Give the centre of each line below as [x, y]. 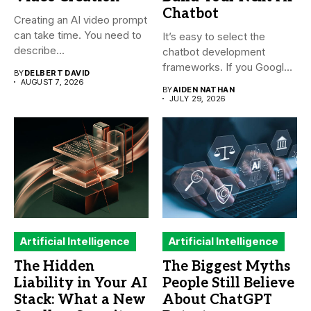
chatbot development [214, 51]
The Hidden [54, 267]
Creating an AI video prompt [81, 19]
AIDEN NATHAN [204, 89]
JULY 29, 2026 [197, 98]
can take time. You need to [78, 35]
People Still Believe [228, 284]
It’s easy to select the [214, 36]
